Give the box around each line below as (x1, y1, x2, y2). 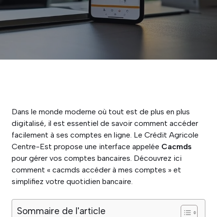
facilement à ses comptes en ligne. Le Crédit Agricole (12, 130, 199, 139)
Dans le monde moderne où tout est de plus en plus (12, 107, 190, 116)
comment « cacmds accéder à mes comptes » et (12, 165, 181, 174)
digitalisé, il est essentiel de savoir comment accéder (12, 119, 198, 128)
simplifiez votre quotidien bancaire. (12, 177, 133, 186)
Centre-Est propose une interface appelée (12, 142, 161, 151)
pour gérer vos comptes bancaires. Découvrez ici (12, 154, 182, 163)
